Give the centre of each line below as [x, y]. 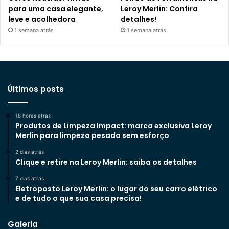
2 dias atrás [30, 152]
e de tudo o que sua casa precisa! [78, 198]
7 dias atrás [30, 178]
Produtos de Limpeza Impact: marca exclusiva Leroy [113, 125]
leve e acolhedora [42, 19]
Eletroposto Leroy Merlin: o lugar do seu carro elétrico [116, 188]
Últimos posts [36, 89]
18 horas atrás [33, 115]
